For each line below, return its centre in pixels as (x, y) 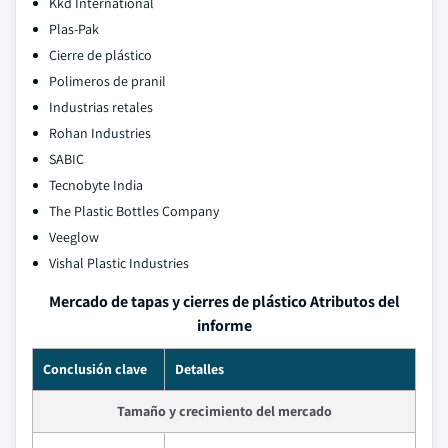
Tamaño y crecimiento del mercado (224, 411)
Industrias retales (101, 107)
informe (224, 325)
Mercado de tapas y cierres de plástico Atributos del (224, 301)
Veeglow (74, 237)
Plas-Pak (74, 29)
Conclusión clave (95, 369)
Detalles (199, 369)
